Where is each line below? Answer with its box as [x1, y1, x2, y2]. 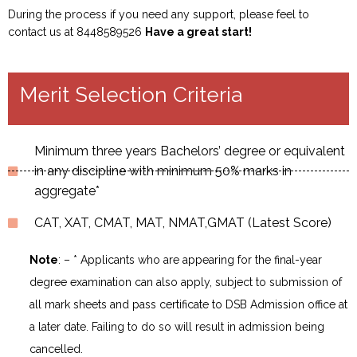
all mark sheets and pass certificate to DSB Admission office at [29, 298, 347, 311]
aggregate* [33, 183, 100, 198]
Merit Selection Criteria [20, 83, 242, 107]
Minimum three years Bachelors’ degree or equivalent [33, 143, 345, 159]
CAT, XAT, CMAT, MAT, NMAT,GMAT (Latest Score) [33, 215, 331, 230]
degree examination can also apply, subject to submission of [29, 276, 342, 288]
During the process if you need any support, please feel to [8, 8, 309, 21]
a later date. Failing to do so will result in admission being [29, 320, 324, 333]
